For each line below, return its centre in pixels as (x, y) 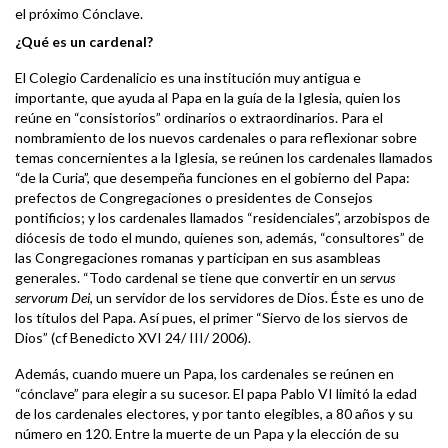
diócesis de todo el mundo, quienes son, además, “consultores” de (219, 237)
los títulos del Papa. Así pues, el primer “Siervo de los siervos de (211, 317)
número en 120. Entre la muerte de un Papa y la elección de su (207, 433)
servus (377, 277)
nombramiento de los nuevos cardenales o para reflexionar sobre (216, 137)
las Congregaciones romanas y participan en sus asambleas (198, 257)
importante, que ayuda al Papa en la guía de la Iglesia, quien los (208, 97)
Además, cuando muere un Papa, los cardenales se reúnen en (204, 373)
